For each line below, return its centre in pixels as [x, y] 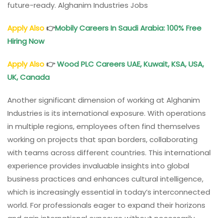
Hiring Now [27, 41]
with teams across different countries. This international [109, 153]
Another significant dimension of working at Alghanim [104, 100]
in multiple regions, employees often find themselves [104, 127]
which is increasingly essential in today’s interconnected [109, 192]
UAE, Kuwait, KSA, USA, [164, 64]
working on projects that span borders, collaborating [102, 140]
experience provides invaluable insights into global [98, 166]
